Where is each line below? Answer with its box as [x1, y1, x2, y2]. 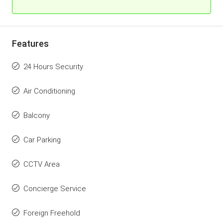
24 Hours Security [23, 62, 83, 71]
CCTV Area [23, 160, 60, 169]
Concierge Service [23, 184, 86, 193]
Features [12, 38, 49, 49]
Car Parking [23, 135, 61, 144]
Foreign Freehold [23, 209, 80, 218]
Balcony [23, 111, 50, 120]
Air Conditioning [23, 87, 75, 96]
